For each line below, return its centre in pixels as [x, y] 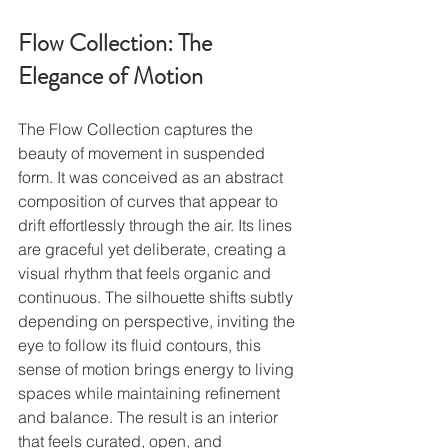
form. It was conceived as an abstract [152, 176]
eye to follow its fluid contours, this [141, 344]
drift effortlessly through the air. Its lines [157, 224]
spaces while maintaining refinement [151, 392]
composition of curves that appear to [150, 200]
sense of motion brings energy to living [158, 368]
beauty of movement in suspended [143, 152]
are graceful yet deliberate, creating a [154, 248]
